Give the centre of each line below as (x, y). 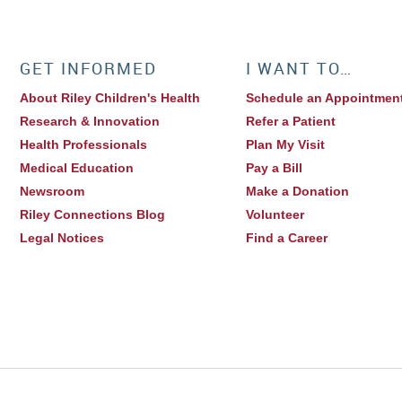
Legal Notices (62, 238)
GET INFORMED (89, 69)
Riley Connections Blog (93, 215)
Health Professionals (84, 145)
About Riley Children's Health (110, 98)
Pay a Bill (275, 168)
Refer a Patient (291, 122)
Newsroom (52, 192)
